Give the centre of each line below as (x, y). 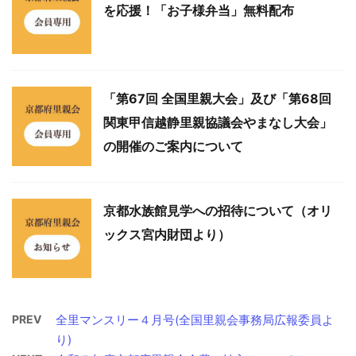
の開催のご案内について (173, 146)
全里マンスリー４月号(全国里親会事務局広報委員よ (195, 320)
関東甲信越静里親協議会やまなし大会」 (218, 122)
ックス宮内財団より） (167, 234)
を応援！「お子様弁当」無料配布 (199, 10)
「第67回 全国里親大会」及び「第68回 (217, 99)
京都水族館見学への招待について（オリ (218, 211)
